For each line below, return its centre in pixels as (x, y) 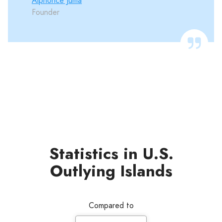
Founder (46, 12)
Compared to (111, 205)
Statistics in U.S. (111, 154)
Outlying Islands (111, 171)
